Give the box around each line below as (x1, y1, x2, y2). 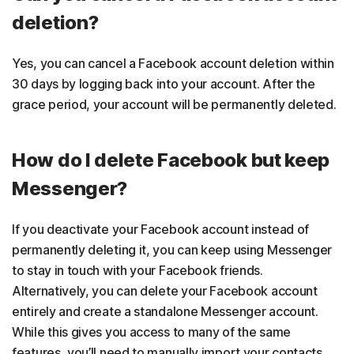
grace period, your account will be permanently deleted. (12, 96, 337, 113)
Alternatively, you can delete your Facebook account (12, 283, 318, 299)
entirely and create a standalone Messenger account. (12, 303, 318, 320)
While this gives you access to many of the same (12, 324, 291, 341)
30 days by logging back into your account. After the (12, 76, 315, 92)
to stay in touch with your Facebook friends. (12, 262, 263, 279)
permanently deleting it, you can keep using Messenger (12, 242, 333, 258)
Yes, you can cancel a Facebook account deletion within (12, 55, 334, 72)
